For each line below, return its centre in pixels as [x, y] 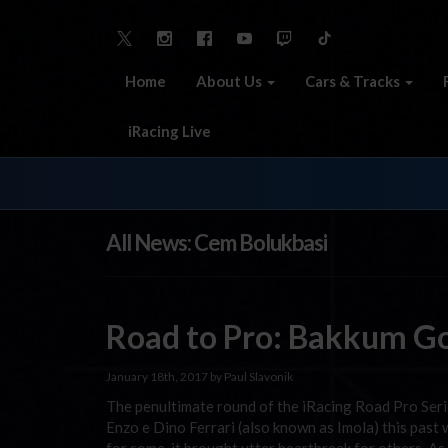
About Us [230, 80]
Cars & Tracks [354, 80]
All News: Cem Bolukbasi [216, 242]
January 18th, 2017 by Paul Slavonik [199, 376]
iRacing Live [168, 130]
